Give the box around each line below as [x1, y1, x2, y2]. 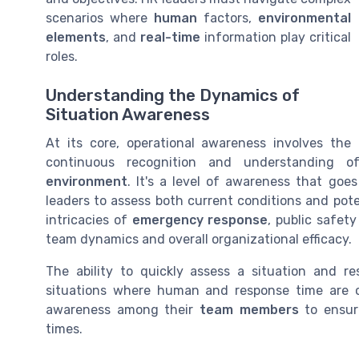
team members [200, 302, 299, 318]
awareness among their [46, 302, 200, 318]
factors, [197, 10, 258, 26]
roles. [46, 49, 78, 64]
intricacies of [46, 212, 132, 228]
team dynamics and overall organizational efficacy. [46, 232, 352, 248]
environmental [258, 10, 351, 26]
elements [46, 30, 106, 45]
